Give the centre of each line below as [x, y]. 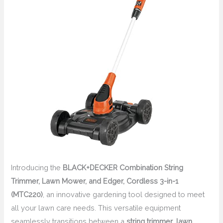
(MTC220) [27, 195]
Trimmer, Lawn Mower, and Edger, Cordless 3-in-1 [95, 181]
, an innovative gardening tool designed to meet [124, 195]
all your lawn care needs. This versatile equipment [96, 208]
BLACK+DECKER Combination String [123, 168]
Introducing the [37, 168]
